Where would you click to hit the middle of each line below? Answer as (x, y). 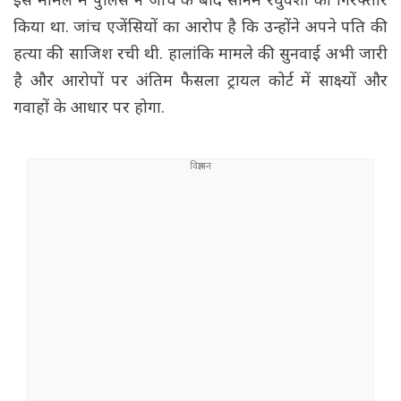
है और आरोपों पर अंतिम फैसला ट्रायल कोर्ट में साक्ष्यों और (200, 82)
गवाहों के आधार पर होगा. (89, 109)
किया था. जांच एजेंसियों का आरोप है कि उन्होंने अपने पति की (200, 29)
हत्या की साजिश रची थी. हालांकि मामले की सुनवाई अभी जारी (200, 55)
